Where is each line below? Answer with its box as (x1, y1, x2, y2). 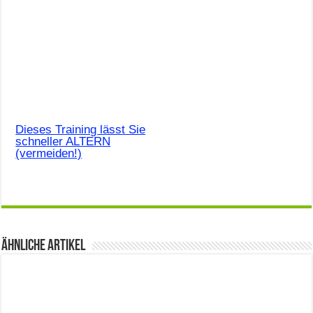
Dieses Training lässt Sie (15, 122, 146, 136)
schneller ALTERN (15, 134, 111, 148)
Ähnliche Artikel (1, 238, 86, 254)
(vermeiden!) (15, 146, 82, 160)
